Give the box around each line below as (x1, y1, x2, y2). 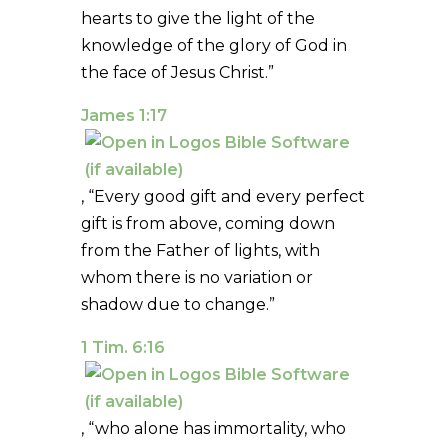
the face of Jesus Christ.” (80, 62, 274, 82)
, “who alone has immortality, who (80, 418, 346, 438)
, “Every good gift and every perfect (80, 186, 365, 206)
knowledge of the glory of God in (80, 35, 347, 55)
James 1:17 (80, 105, 167, 125)
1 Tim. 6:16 (80, 337, 165, 357)
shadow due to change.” (80, 294, 275, 314)
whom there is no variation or (80, 267, 313, 287)
